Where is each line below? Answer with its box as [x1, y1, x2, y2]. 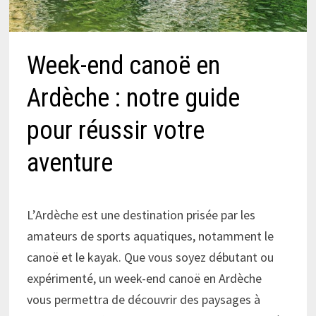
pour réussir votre [27, 115, 205, 145]
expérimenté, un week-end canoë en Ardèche [27, 269, 262, 286]
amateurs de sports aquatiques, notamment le [27, 227, 274, 244]
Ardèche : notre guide [27, 83, 241, 113]
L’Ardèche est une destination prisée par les [27, 206, 256, 223]
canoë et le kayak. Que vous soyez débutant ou [27, 248, 274, 265]
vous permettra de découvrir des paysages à [27, 291, 261, 308]
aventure [27, 147, 114, 178]
